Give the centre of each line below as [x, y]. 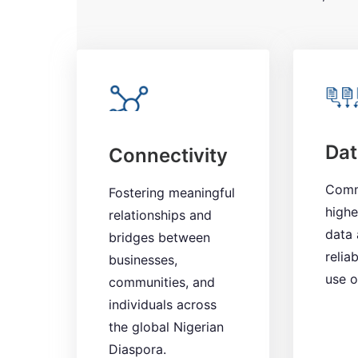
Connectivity [168, 156]
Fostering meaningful [172, 193]
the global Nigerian [166, 327]
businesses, [143, 260]
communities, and [162, 282]
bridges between [159, 238]
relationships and [160, 215]
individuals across [163, 305]
